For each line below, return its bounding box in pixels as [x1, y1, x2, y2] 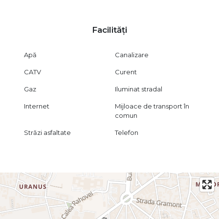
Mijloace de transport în [115, 102, 190, 110]
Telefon [115, 129, 139, 137]
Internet [23, 102, 49, 110]
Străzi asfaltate [23, 129, 71, 137]
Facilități [92, 25, 127, 35]
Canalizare [115, 51, 149, 59]
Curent [115, 68, 137, 76]
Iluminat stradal [115, 85, 163, 93]
